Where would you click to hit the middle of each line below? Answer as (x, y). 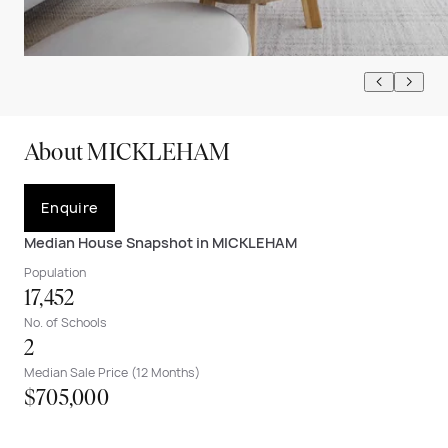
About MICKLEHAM (127, 153)
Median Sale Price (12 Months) (112, 372)
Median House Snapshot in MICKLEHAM (160, 242)
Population (55, 272)
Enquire (70, 207)
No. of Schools (65, 322)
